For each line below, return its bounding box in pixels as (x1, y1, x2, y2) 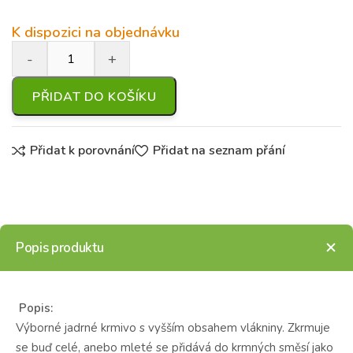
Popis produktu (16, 238, 104, 257)
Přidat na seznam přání (152, 142, 285, 160)
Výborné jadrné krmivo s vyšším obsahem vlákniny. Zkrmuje (16, 319, 330, 336)
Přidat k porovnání (30, 142, 136, 160)
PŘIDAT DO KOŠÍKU (32, 88, 156, 106)
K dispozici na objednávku (12, 23, 180, 42)
